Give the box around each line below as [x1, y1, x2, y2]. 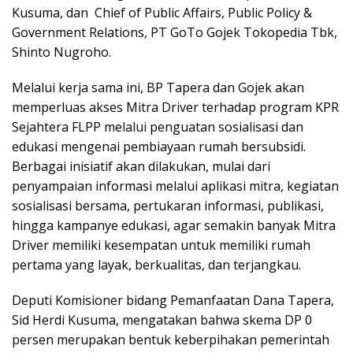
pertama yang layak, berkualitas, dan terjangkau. [12, 255, 301, 273]
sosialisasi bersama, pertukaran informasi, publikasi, [12, 196, 324, 214]
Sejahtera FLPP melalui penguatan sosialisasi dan [12, 117, 303, 136]
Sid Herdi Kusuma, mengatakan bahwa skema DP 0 [12, 310, 312, 329]
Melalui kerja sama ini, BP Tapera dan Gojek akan [12, 78, 304, 96]
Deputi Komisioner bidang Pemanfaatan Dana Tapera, [12, 291, 334, 309]
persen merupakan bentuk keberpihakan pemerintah [12, 330, 329, 348]
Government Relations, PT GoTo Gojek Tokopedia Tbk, [12, 23, 337, 41]
